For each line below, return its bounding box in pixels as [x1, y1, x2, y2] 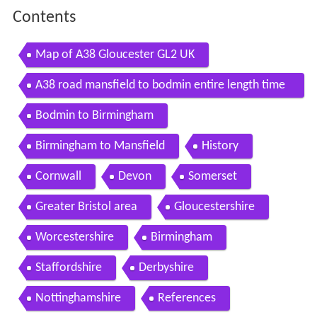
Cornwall [35, 170, 81, 184]
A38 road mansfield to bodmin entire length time [35, 79, 285, 93]
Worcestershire [35, 231, 114, 245]
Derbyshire [138, 261, 194, 275]
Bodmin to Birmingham [35, 109, 154, 123]
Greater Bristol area [35, 200, 137, 214]
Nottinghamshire [35, 292, 121, 306]
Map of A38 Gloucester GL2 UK [35, 48, 195, 62]
